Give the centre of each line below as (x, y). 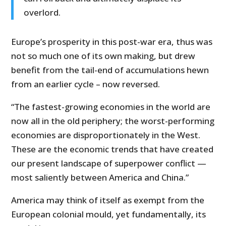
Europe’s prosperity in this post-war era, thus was (112, 42)
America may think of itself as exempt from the (108, 200)
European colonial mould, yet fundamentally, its (109, 214)
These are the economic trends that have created (112, 149)
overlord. (42, 13)
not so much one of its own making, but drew (103, 56)
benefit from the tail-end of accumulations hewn (110, 70)
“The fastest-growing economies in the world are (111, 107)
